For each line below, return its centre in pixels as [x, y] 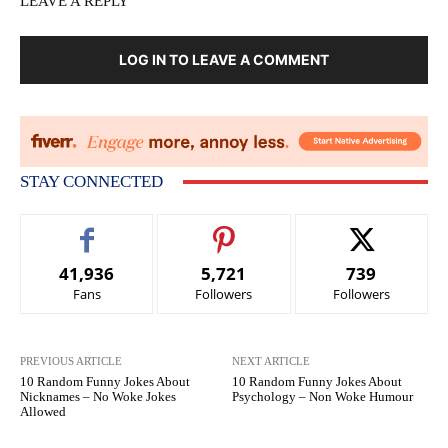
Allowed [43, 412]
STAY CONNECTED [91, 182]
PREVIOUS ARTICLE [71, 361]
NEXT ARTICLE [271, 361]
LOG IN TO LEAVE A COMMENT [224, 60]
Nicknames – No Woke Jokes [98, 397]
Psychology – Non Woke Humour [323, 397]
